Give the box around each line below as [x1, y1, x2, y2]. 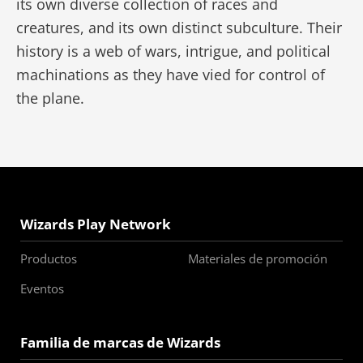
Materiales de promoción [187, 250, 327, 267]
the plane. [16, 88, 84, 108]
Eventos [20, 280, 64, 297]
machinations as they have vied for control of [16, 65, 325, 84]
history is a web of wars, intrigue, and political [16, 41, 331, 61]
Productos [20, 250, 77, 267]
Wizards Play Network [20, 215, 171, 233]
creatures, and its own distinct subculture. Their [16, 18, 342, 37]
